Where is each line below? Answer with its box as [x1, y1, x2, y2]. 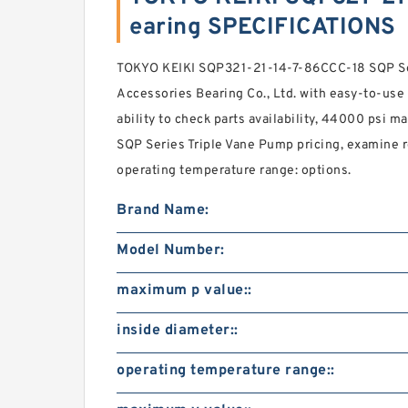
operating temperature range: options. [117, 163, 352, 178]
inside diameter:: [117, 321, 239, 340]
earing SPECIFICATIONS [129, 13, 396, 43]
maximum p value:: [117, 281, 252, 300]
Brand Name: [117, 201, 209, 219]
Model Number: [117, 241, 225, 260]
